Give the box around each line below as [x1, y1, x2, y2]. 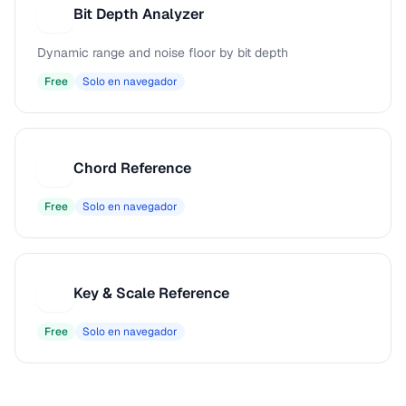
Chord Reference [73, 159, 191, 178]
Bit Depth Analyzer [73, 5, 205, 24]
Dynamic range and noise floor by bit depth [37, 44, 288, 61]
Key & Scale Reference [73, 284, 229, 303]
